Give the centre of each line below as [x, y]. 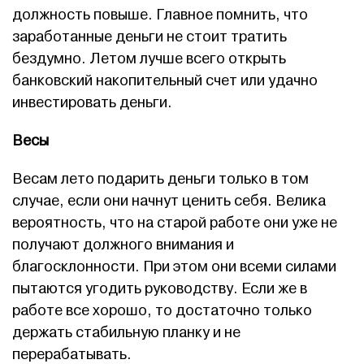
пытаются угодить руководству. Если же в [160, 289]
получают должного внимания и [123, 245]
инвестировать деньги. [92, 103]
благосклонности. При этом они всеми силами [174, 267]
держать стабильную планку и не [126, 333]
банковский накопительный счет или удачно [165, 81]
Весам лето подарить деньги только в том [160, 179]
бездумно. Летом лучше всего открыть [149, 59]
